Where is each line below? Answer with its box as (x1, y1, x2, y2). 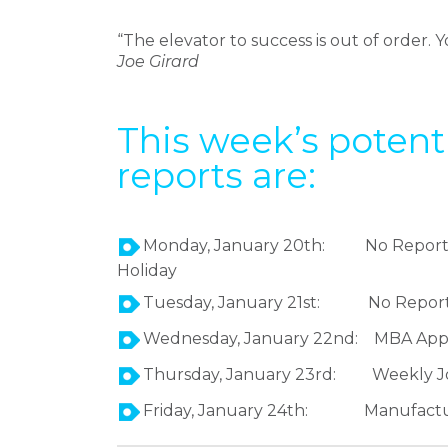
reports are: (117, 153, 316, 197)
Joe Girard (117, 51, 199, 71)
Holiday (117, 260, 177, 280)
